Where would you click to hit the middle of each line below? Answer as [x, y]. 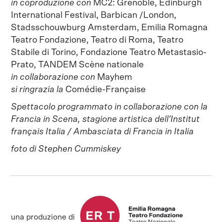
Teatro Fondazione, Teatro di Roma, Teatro [97, 40]
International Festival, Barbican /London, [94, 15]
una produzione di [43, 217]
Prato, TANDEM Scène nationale [78, 65]
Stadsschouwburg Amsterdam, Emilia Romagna [110, 28]
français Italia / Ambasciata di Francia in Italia [105, 132]
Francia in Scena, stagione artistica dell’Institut [106, 119]
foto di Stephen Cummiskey [66, 149]
